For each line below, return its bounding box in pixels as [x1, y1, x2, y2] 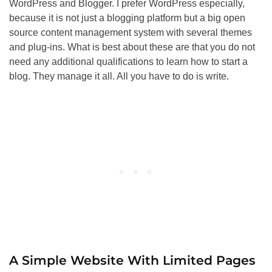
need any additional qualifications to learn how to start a [9, 56, 248, 67]
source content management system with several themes [9, 27, 252, 38]
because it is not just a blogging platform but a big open [9, 13, 245, 24]
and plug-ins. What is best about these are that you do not [9, 42, 255, 53]
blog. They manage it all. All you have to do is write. [9, 71, 229, 82]
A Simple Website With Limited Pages [9, 253, 256, 268]
